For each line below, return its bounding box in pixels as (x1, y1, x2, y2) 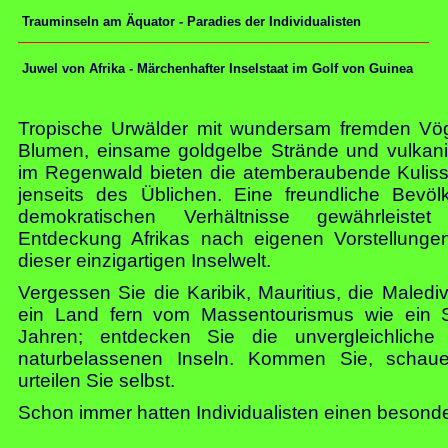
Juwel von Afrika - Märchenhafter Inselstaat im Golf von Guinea (18, 61, 413, 76)
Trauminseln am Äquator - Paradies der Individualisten (18, 14, 361, 29)
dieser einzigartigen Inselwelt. (18, 250, 271, 271)
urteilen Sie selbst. (18, 370, 175, 391)
